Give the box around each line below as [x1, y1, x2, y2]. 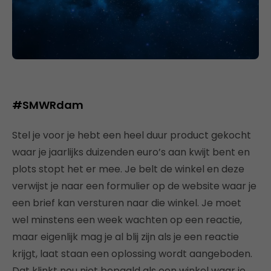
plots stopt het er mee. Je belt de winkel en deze [12, 162, 244, 176]
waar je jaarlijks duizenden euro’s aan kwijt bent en [12, 145, 250, 159]
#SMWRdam [12, 97, 83, 113]
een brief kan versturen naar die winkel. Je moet [12, 195, 241, 210]
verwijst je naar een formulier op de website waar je [12, 178, 256, 193]
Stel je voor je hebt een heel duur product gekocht [12, 128, 251, 142]
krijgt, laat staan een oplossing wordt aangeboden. [12, 246, 252, 261]
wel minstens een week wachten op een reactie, [12, 212, 242, 227]
